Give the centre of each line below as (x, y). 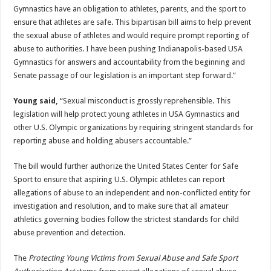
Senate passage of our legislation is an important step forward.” (125, 76)
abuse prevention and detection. (70, 233)
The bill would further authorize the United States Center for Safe (126, 166)
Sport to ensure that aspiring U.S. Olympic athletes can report (119, 180)
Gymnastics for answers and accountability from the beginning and (129, 62)
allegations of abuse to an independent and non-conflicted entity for (132, 193)
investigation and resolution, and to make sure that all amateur (121, 206)
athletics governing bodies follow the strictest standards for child (126, 220)
